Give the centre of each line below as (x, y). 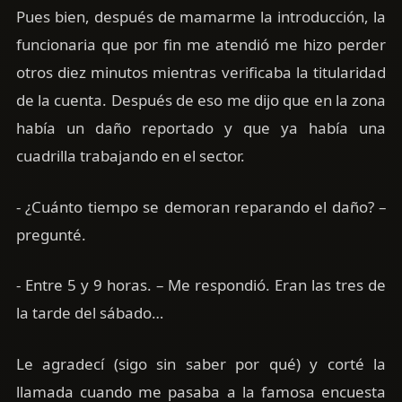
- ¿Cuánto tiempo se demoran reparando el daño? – (201, 206)
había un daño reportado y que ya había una (201, 128)
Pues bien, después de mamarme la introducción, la (201, 17)
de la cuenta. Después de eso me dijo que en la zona (201, 100)
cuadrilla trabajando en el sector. (130, 156)
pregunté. (51, 234)
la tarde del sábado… (89, 313)
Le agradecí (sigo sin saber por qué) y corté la (201, 364)
